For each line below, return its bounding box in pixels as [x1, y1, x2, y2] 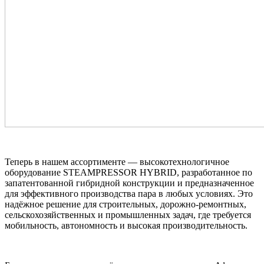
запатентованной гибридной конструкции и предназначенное [5, 177, 254, 188]
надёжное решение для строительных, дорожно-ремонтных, [5, 199, 246, 209]
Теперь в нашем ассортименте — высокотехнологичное [5, 156, 229, 167]
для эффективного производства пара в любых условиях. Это [5, 188, 253, 199]
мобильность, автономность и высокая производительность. [5, 220, 247, 230]
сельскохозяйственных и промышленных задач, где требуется [5, 209, 251, 220]
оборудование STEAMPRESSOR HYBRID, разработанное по [5, 167, 252, 177]
